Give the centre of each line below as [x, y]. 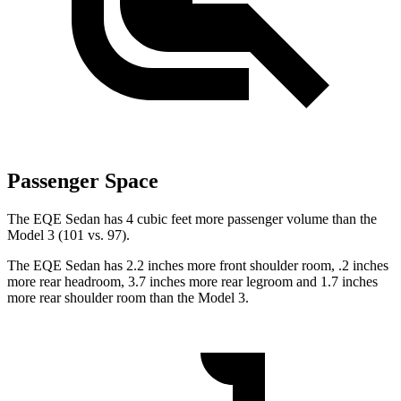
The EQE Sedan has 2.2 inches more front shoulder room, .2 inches [198, 266]
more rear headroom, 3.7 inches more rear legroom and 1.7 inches [192, 282]
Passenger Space [83, 181]
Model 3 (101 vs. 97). [68, 235]
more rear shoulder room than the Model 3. [128, 298]
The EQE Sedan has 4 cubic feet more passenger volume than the [192, 219]
